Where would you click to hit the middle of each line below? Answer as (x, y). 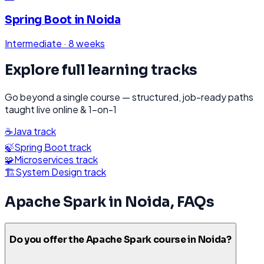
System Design (49, 172)
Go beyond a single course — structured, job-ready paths (129, 97)
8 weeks (87, 44)
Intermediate (33, 44)
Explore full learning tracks (101, 70)
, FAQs (192, 202)
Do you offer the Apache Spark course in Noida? (121, 240)
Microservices (44, 160)
